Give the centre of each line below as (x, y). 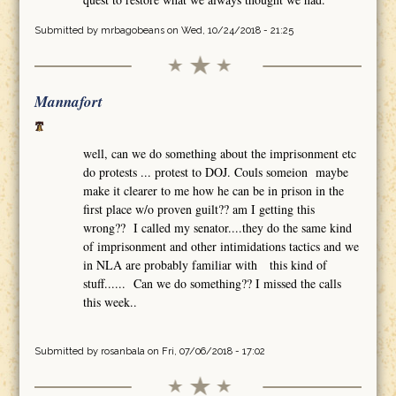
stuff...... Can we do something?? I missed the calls (213, 284)
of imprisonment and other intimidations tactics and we (221, 247)
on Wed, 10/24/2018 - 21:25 (228, 30)
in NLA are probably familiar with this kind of (206, 265)
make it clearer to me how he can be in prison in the (214, 191)
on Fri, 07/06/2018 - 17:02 (205, 352)
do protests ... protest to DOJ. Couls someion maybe (216, 172)
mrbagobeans (132, 30)
